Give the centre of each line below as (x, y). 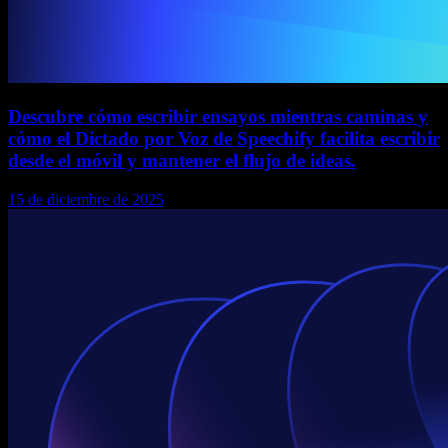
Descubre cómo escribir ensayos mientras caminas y (218, 116)
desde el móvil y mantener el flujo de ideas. (182, 160)
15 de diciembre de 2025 (86, 199)
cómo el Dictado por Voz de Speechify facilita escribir (224, 138)
